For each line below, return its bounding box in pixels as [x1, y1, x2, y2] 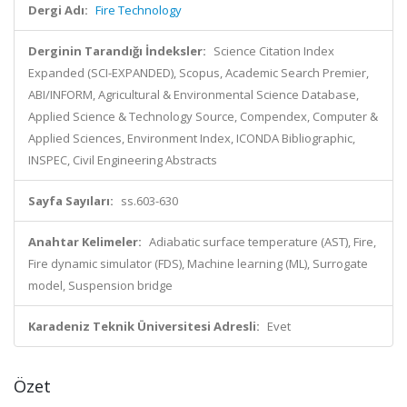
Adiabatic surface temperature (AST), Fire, [149, 233, 376, 250]
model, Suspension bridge [28, 277, 173, 293]
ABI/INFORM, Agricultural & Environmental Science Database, [28, 86, 359, 103]
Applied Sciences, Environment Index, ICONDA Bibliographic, [28, 130, 355, 146]
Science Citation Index [213, 43, 334, 59]
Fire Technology [95, 2, 182, 18]
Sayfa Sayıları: [28, 193, 114, 209]
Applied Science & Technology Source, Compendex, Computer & [28, 108, 378, 124]
